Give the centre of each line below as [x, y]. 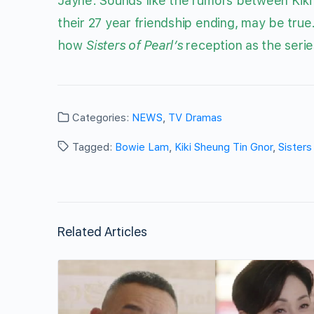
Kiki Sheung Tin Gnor [224, 147]
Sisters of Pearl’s [134, 45]
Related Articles [102, 232]
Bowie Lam [142, 147]
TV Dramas [195, 118]
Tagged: [92, 147]
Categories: [101, 118]
